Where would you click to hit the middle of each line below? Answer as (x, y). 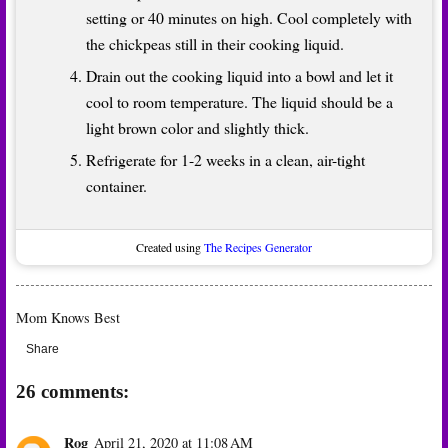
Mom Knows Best (68, 317)
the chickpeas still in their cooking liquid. (215, 43)
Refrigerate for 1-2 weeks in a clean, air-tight (225, 159)
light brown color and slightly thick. (197, 127)
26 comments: (72, 391)
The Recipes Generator (258, 246)
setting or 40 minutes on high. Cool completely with (249, 17)
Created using (170, 246)
